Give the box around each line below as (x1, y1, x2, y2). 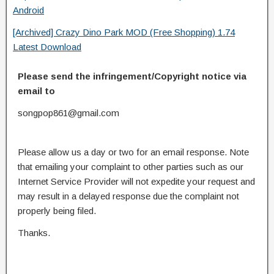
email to (18, 85, 55, 96)
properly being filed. (18, 205, 96, 216)
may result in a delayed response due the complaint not (18, 190, 239, 201)
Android (13, 4, 44, 15)
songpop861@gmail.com (18, 107, 119, 118)
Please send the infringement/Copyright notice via (18, 70, 246, 81)
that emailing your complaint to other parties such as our (18, 161, 243, 172)
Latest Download (13, 41, 81, 52)
